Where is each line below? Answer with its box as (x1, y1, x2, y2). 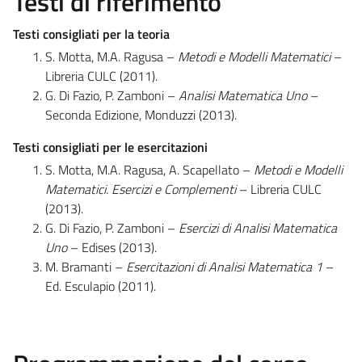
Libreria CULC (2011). (45, 65, 158, 86)
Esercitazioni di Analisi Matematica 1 (126, 256, 322, 276)
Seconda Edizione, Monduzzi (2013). (45, 104, 237, 124)
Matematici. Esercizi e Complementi (45, 179, 236, 199)
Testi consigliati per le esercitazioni (13, 137, 208, 157)
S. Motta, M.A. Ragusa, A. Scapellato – (45, 159, 254, 179)
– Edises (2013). (70, 237, 157, 257)
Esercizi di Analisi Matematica (179, 217, 337, 238)
